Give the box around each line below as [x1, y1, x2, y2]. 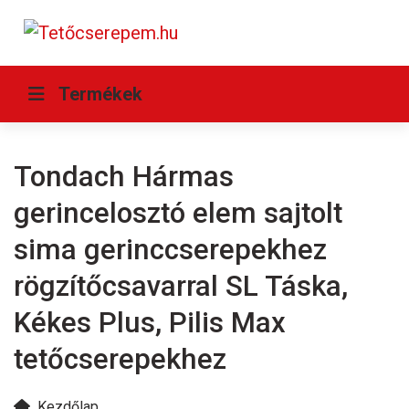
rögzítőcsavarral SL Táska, [14, 269, 348, 303]
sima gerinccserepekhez [14, 233, 327, 267]
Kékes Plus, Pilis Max [14, 306, 286, 340]
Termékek [58, 83, 142, 105]
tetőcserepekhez [14, 342, 226, 376]
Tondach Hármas [14, 160, 234, 194]
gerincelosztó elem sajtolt [14, 196, 342, 230]
